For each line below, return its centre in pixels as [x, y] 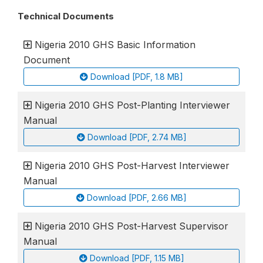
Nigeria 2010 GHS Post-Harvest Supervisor [131, 226]
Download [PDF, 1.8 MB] [137, 76]
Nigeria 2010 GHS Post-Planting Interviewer [132, 105]
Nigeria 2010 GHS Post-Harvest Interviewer [132, 165]
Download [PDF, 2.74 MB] [137, 137]
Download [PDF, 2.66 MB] [137, 197]
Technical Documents [66, 16]
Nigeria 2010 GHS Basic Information [115, 44]
